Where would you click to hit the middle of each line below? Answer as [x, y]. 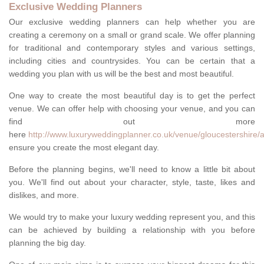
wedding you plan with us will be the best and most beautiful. [121, 74]
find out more [132, 122]
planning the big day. [49, 243]
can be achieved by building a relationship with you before [132, 230]
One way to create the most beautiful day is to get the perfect [132, 96]
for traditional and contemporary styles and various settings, [132, 48]
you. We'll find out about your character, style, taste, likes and [132, 182]
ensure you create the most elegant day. [84, 148]
